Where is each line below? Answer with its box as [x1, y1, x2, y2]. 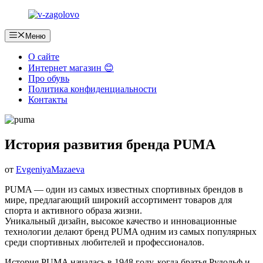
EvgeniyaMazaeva [16, 164, 85, 175]
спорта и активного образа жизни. [5, 205, 142, 216]
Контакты [28, 95, 68, 105]
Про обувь [28, 73, 69, 84]
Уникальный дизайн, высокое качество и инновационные [5, 216, 237, 227]
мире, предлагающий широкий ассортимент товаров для [5, 195, 232, 205]
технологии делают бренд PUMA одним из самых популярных [5, 227, 257, 237]
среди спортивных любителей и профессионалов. [5, 237, 204, 248]
